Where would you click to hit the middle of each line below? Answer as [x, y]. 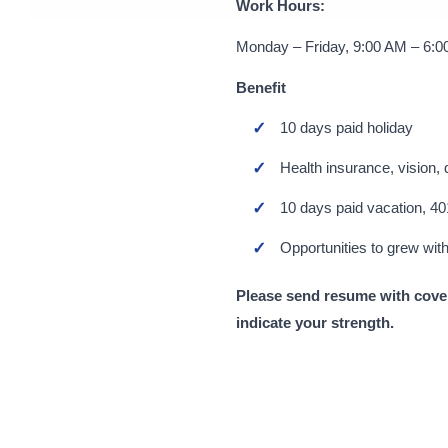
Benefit [261, 87]
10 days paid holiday [347, 127]
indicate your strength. [315, 322]
